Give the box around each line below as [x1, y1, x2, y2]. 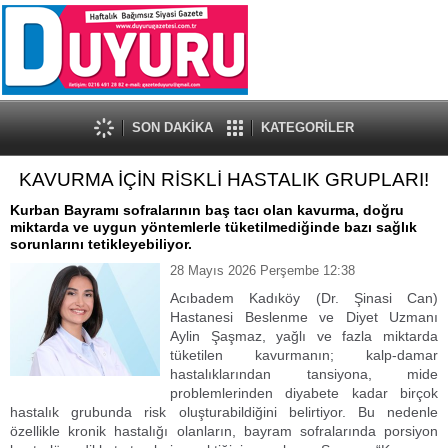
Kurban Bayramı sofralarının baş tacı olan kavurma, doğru [10, 202, 404, 218]
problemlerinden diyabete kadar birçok [170, 385, 438, 401]
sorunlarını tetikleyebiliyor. [10, 236, 192, 252]
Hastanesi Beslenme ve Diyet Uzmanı [170, 309, 438, 325]
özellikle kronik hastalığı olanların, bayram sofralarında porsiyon [10, 423, 438, 439]
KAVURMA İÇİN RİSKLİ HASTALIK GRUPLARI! [19, 169, 429, 190]
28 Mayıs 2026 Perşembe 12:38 [170, 263, 355, 278]
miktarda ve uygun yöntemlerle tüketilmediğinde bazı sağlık [10, 219, 417, 235]
